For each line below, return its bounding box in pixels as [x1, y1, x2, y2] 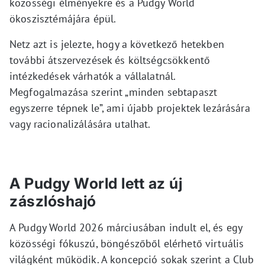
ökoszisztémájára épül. [9, 12, 117, 25]
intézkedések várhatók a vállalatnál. [9, 69, 176, 83]
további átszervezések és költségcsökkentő [9, 53, 211, 67]
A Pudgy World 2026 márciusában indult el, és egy [9, 221, 243, 234]
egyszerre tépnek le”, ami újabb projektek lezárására [9, 101, 250, 115]
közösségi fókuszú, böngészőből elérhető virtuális [9, 237, 244, 250]
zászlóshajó [9, 192, 96, 210]
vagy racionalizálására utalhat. [9, 117, 151, 131]
